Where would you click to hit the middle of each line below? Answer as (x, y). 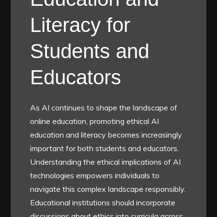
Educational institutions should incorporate (103, 202)
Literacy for (80, 25)
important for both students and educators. (105, 148)
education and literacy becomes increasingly (106, 134)
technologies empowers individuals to (95, 175)
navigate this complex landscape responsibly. (108, 189)
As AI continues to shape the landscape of (104, 107)
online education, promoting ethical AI (95, 121)
